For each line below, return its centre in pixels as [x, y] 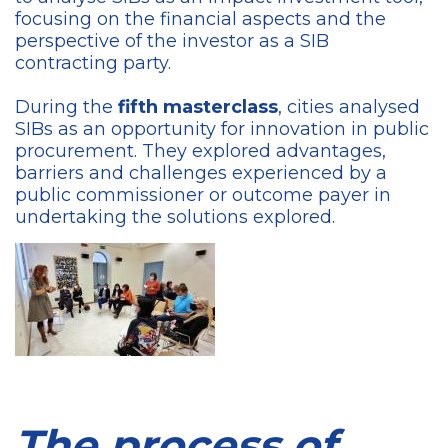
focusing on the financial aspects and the [200, 18]
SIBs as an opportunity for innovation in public [222, 128]
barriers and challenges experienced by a [201, 172]
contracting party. [95, 62]
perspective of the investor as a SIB [172, 40]
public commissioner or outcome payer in [203, 194]
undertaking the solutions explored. [175, 216]
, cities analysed [349, 106]
